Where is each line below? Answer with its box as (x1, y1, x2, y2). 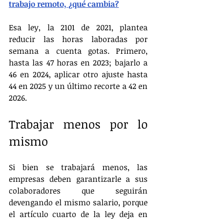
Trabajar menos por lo (9, 115, 148, 132)
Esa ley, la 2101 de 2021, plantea (9, 22, 148, 33)
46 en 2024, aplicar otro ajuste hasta (9, 68, 148, 80)
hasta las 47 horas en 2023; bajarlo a (9, 57, 148, 68)
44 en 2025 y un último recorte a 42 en (9, 80, 148, 91)
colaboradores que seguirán (9, 185, 148, 196)
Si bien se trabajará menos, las (9, 161, 148, 173)
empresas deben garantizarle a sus (9, 173, 148, 184)
